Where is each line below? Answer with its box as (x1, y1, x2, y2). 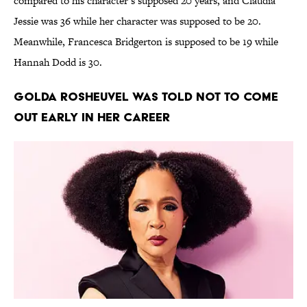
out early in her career (14, 110, 170, 125)
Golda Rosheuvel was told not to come (14, 89, 278, 104)
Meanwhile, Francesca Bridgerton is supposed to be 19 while (14, 34, 278, 49)
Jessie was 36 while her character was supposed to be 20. (14, 14, 261, 29)
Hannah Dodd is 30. (14, 55, 105, 70)
